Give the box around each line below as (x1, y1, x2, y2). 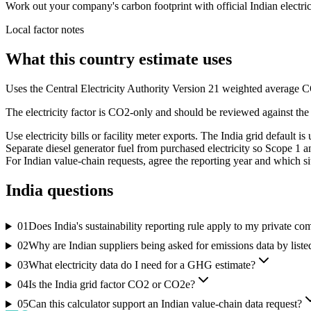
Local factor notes (6, 23, 84, 35)
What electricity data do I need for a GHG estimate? (28, 259, 255, 271)
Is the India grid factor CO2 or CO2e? (28, 278, 195, 291)
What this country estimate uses (6, 49, 232, 68)
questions (43, 180, 113, 199)
